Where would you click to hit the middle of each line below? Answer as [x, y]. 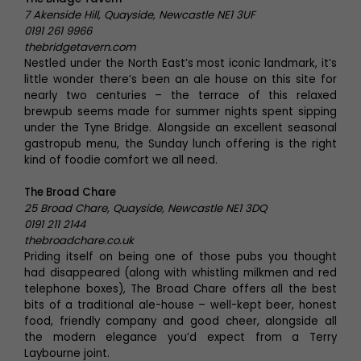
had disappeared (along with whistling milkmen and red [180, 273]
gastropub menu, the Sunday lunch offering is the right [180, 144]
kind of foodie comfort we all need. [121, 160]
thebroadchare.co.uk [79, 241]
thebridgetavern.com [80, 47]
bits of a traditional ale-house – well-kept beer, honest [180, 305]
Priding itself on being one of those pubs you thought [180, 257]
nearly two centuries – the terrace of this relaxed [180, 95]
